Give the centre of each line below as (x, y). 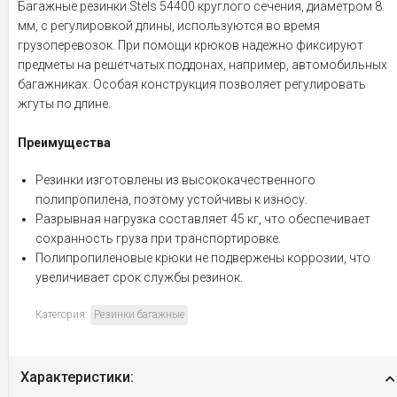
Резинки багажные (139, 315)
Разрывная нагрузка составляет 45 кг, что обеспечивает (203, 219)
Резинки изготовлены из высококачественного (175, 180)
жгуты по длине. (64, 104)
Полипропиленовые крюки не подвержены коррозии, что (203, 258)
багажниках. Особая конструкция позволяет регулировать (192, 84)
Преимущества (64, 143)
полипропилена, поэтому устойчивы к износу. (171, 199)
